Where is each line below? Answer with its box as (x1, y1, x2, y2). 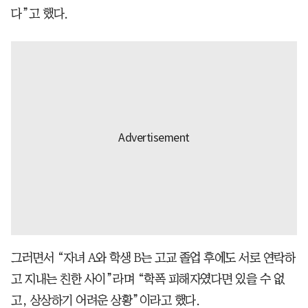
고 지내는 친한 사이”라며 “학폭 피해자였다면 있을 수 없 (11, 272, 284, 285)
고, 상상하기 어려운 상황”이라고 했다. (11, 294, 199, 307)
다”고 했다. (11, 7, 68, 20)
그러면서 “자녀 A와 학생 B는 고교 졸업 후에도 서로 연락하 (11, 251, 295, 264)
